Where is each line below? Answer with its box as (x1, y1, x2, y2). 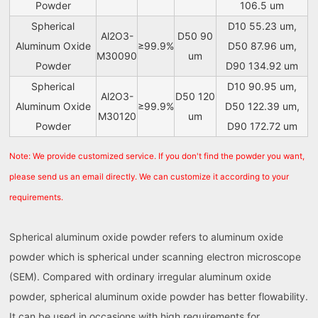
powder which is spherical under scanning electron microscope (9, 251, 302, 263)
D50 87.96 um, (227, 40, 297, 53)
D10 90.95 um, (227, 80, 297, 93)
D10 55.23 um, (227, 20, 297, 33)
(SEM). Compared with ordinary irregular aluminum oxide (9, 270, 272, 283)
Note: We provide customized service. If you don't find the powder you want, (9, 151, 305, 162)
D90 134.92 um (226, 60, 299, 72)
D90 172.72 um (226, 120, 297, 133)
